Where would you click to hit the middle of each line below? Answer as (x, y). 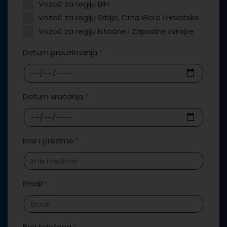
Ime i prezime (48, 140)
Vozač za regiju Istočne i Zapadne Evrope (116, 31)
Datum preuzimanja (60, 52)
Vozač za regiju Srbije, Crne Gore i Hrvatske (119, 17)
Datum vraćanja (53, 96)
